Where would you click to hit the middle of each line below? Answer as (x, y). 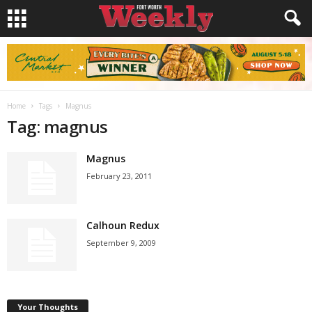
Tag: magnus (57, 126)
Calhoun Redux (123, 225)
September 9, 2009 (121, 243)
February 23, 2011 (119, 176)
